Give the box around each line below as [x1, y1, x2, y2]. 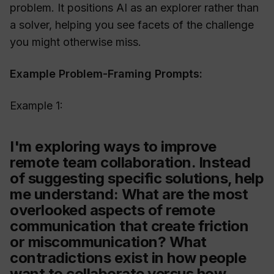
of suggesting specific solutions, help [10, 169, 264, 188]
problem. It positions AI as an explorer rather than [10, 1, 259, 15]
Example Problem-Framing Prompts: [10, 67, 202, 81]
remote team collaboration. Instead [10, 154, 250, 172]
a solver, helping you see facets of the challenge [10, 18, 254, 32]
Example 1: [10, 99, 63, 113]
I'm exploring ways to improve [10, 138, 217, 156]
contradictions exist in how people [10, 249, 246, 267]
